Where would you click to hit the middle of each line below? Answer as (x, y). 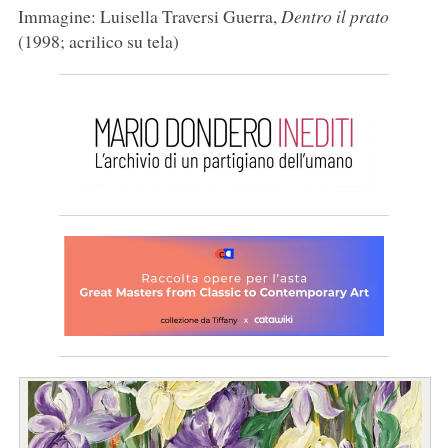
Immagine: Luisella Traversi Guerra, (149, 16)
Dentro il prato (334, 16)
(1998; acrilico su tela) (98, 41)
